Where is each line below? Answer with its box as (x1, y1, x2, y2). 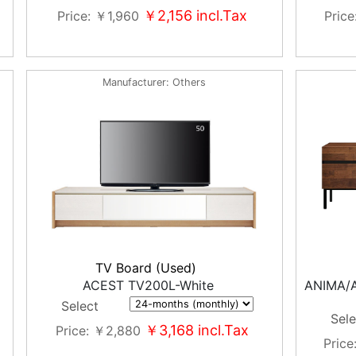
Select (61, 298, 99, 314)
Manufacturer (103, 76, 167, 88)
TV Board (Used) (95, 260, 214, 276)
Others (172, 76, 207, 88)
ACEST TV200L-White (82, 277, 214, 293)
